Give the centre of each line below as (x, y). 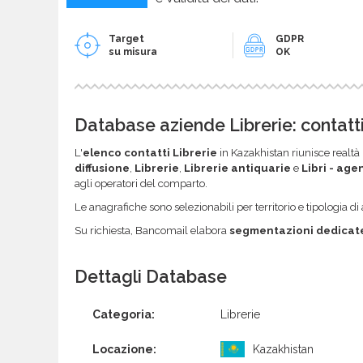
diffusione (102, 168)
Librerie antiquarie (237, 168)
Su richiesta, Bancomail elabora (152, 230)
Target (126, 38)
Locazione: (124, 349)
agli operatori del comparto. (141, 183)
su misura (133, 51)
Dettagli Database (151, 277)
